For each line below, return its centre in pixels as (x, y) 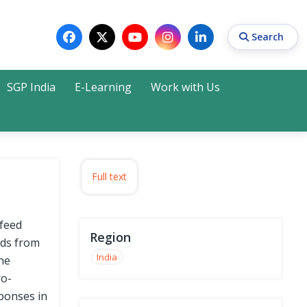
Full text (109, 176)
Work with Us (185, 87)
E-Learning (103, 87)
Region (110, 237)
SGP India (31, 87)
